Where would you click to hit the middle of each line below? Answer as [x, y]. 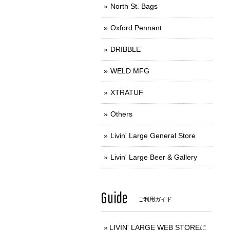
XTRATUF [127, 93]
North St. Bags [134, 6]
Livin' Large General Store [153, 136]
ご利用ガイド [155, 199]
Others [121, 114]
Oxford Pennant [136, 28]
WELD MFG [130, 71]
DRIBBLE [126, 50]
